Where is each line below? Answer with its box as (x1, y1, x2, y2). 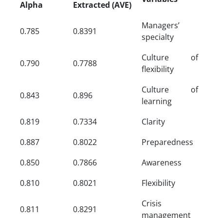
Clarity (142, 116, 165, 127)
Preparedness (142, 136, 193, 147)
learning (142, 95, 172, 107)
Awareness (142, 157, 182, 168)
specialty (142, 31, 174, 42)
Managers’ (142, 19, 180, 31)
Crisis (142, 198, 162, 209)
